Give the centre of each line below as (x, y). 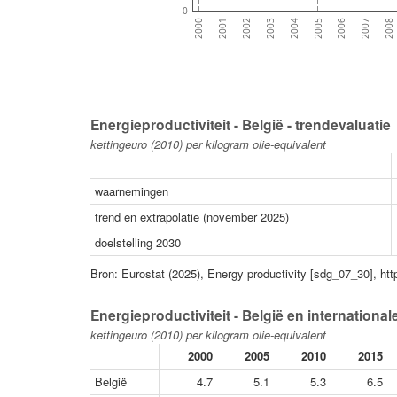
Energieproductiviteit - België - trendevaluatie (241, 124)
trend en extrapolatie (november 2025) (192, 216)
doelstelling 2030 (138, 242)
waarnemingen (132, 191)
